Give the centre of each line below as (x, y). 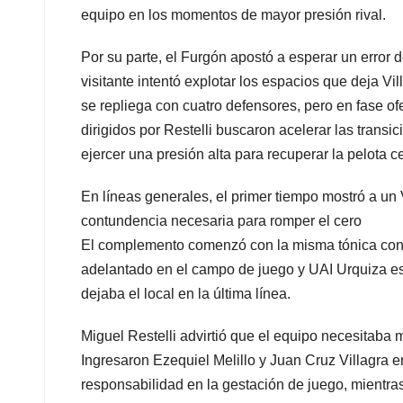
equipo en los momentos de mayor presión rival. (233, 15)
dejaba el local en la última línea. (186, 294)
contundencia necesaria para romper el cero (221, 221)
